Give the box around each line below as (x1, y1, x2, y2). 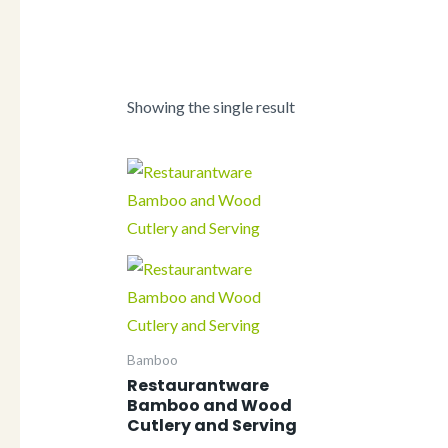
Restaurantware (126, 373, 269, 397)
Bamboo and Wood (126, 393, 292, 417)
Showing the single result (126, 97, 295, 117)
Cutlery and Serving (126, 413, 297, 437)
